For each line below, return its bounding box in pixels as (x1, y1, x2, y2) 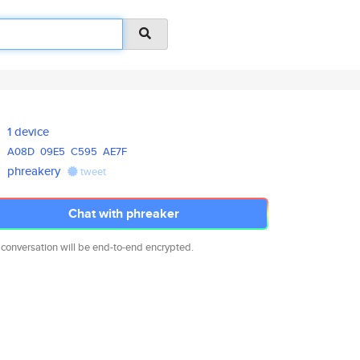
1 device (7, 123, 50, 140)
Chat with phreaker (68, 204, 179, 223)
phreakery (7, 162, 61, 179)
